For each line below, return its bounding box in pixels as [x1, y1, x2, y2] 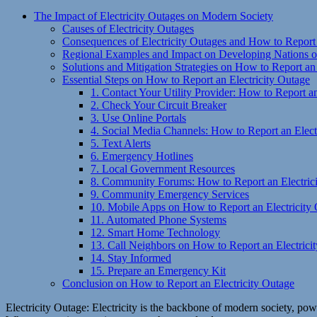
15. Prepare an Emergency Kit [91, 264, 226, 277]
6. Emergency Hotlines [91, 149, 193, 162]
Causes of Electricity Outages [62, 22, 194, 35]
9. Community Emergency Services [91, 188, 249, 200]
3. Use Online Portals [91, 111, 186, 124]
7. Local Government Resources [91, 162, 235, 175]
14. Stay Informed [91, 251, 171, 264]
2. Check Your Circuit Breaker [91, 98, 226, 111]
